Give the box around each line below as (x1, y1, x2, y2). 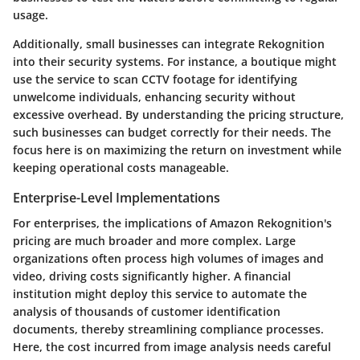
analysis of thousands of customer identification (13, 304, 280, 320)
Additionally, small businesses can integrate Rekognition (13, 36, 325, 52)
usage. (13, 7, 48, 23)
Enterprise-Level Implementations (13, 189, 220, 207)
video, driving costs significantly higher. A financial (13, 268, 291, 284)
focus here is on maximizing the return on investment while (13, 142, 342, 158)
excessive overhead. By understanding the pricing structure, (13, 107, 344, 123)
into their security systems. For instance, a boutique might (13, 54, 337, 70)
